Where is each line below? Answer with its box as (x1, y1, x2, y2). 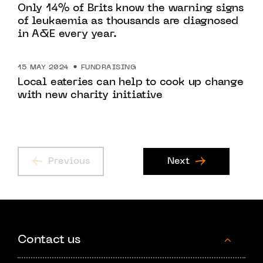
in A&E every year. (18, 29, 117, 39)
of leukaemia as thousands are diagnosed (18, 16, 239, 26)
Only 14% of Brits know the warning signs (18, 4, 244, 14)
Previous (48, 157, 90, 166)
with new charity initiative (18, 90, 163, 100)
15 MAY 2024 (18, 64, 69, 71)
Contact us (18, 234, 80, 246)
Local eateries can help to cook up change (18, 77, 244, 87)
